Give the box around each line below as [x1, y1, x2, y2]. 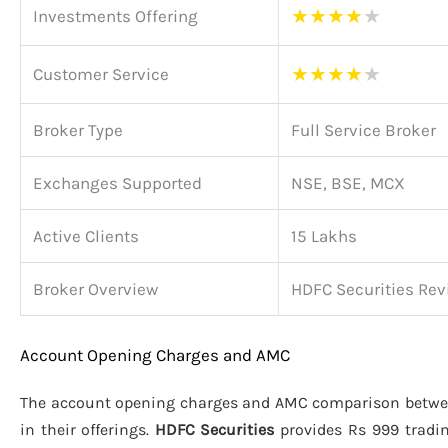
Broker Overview [33, 278, 158, 299]
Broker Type [33, 119, 123, 140]
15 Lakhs [291, 225, 357, 246]
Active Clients [33, 225, 139, 246]
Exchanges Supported [33, 172, 202, 193]
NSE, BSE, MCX [291, 172, 405, 193]
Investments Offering [33, 5, 198, 26]
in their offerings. [20, 420, 155, 440]
